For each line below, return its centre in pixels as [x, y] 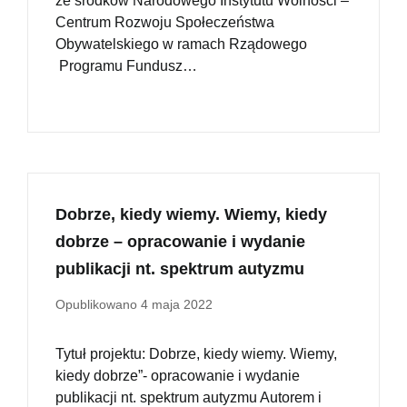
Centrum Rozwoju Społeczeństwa [165, 23]
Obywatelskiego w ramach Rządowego [181, 45]
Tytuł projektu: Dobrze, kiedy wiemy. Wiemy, [196, 354]
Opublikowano [98, 305]
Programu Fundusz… [126, 66]
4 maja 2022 [177, 305]
